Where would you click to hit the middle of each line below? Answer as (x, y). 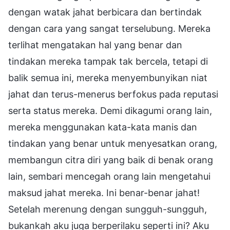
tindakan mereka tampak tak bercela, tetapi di (108, 61)
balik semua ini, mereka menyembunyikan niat (108, 78)
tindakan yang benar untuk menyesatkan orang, (113, 143)
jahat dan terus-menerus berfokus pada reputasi (113, 94)
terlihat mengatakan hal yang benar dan (95, 45)
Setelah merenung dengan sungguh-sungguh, (108, 209)
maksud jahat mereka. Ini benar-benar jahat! (104, 193)
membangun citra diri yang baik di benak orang (111, 160)
